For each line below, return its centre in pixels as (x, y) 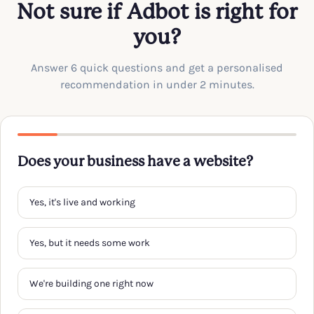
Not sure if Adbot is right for (157, 13)
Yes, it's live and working (82, 202)
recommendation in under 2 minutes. (157, 84)
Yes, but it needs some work (90, 243)
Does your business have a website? (135, 162)
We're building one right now (91, 284)
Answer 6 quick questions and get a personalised (157, 68)
